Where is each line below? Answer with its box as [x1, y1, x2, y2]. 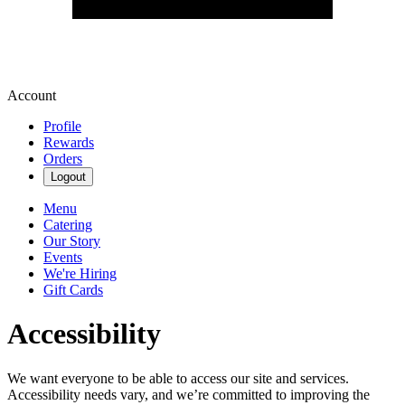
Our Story [43, 233, 100, 249]
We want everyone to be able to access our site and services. [7, 370, 349, 386]
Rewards [43, 135, 94, 150]
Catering [43, 217, 92, 232]
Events [43, 250, 82, 265]
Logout [51, 170, 86, 184]
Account [7, 88, 56, 103]
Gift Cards [43, 282, 103, 297]
